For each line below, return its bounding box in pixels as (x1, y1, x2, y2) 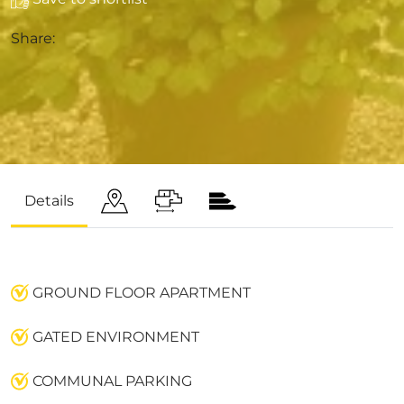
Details (24, 191, 74, 209)
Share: (11, 30, 55, 48)
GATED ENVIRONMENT (29, 327, 199, 345)
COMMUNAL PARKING (29, 372, 192, 390)
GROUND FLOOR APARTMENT (29, 283, 251, 301)
